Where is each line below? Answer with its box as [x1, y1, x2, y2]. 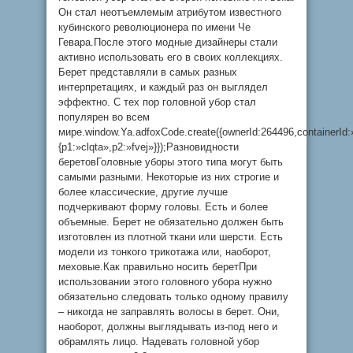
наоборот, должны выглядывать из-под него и [58, 321, 277, 333]
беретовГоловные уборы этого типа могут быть [58, 156, 283, 168]
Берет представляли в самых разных [58, 66, 237, 78]
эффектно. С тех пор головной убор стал [58, 96, 256, 108]
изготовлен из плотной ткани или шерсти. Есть [58, 231, 283, 243]
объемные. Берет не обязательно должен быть [58, 216, 284, 228]
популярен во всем [58, 111, 150, 123]
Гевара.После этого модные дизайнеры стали [58, 36, 277, 48]
